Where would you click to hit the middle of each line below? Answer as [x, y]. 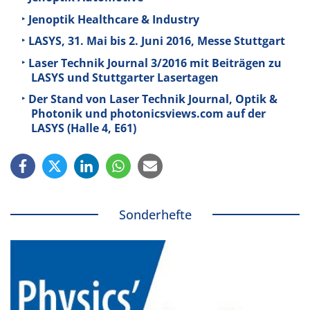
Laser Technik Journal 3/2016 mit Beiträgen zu [155, 63]
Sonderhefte [155, 215]
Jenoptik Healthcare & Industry [114, 19]
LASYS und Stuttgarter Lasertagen [125, 77]
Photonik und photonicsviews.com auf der [148, 114]
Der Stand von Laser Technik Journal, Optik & [153, 99]
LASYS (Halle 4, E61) [84, 128]
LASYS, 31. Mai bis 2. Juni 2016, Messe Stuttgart [157, 41]
